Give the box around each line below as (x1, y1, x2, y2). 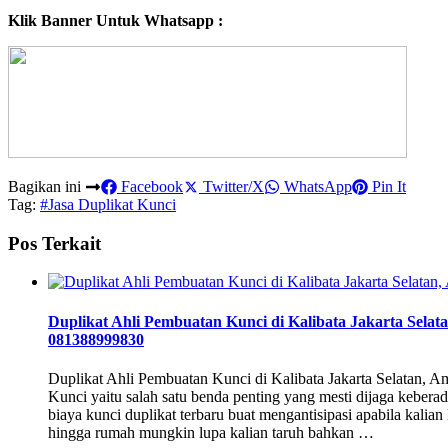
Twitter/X (199, 178, 264, 195)
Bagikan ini (8, 178, 85, 195)
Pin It (368, 178, 406, 195)
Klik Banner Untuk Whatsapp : (8, 12, 223, 29)
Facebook (117, 178, 183, 195)
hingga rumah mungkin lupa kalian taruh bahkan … (48, 423, 374, 441)
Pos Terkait (8, 232, 101, 254)
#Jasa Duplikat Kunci (40, 196, 176, 213)
